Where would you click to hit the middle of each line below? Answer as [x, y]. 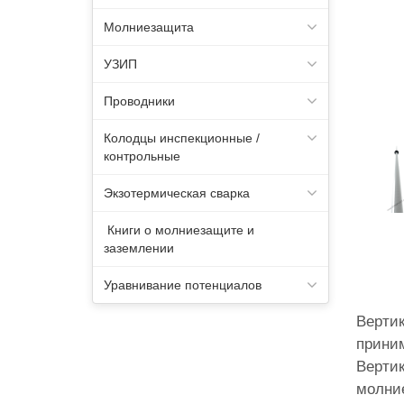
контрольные [142, 156]
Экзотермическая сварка [177, 193]
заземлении [139, 248]
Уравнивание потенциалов [183, 285]
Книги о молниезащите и [179, 230]
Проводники [139, 101]
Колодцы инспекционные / [182, 138]
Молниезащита [149, 27]
